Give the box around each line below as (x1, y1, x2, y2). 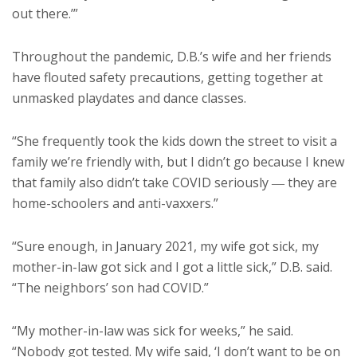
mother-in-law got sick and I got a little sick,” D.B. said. (12, 258, 332, 277)
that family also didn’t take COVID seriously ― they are (12, 174, 337, 192)
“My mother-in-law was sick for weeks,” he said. (12, 322, 293, 340)
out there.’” (12, 5, 78, 23)
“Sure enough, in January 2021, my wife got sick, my (12, 237, 319, 256)
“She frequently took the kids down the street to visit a (12, 132, 337, 151)
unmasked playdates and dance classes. (12, 89, 246, 108)
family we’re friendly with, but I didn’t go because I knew (12, 153, 344, 171)
